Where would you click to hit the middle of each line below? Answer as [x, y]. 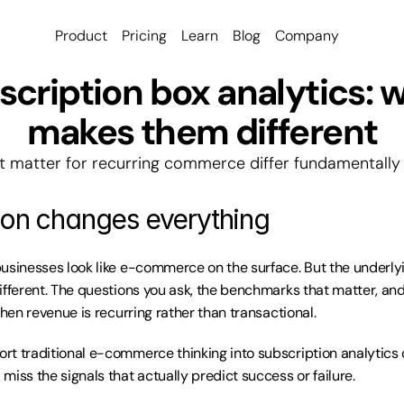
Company [308, 36]
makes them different [202, 132]
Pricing [145, 36]
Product [82, 36]
